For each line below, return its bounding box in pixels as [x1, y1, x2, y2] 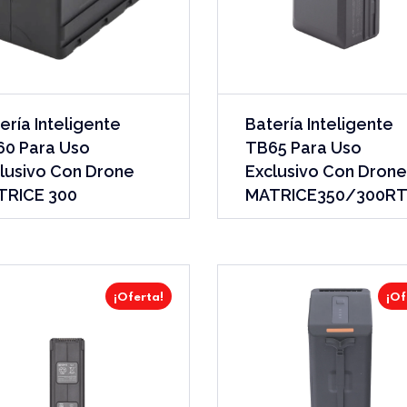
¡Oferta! [113, 291, 164, 303]
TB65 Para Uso [244, 137, 362, 157]
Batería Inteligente [244, 114, 393, 134]
